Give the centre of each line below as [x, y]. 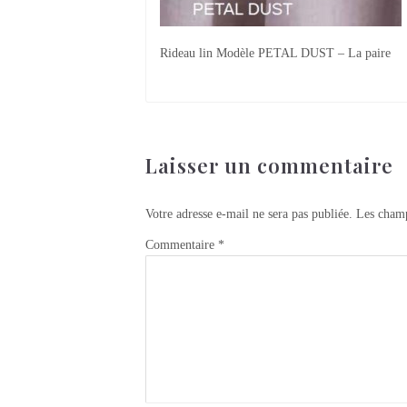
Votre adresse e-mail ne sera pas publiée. [249, 213]
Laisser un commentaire [269, 165]
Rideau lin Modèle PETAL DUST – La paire [275, 53]
